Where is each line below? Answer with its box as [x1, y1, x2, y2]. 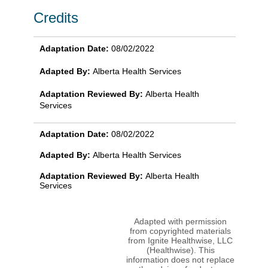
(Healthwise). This [146, 245, 215, 255]
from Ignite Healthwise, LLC [128, 236, 233, 246]
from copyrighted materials [130, 226, 231, 236]
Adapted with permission [134, 217, 227, 227]
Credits [33, 10, 78, 26]
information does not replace [126, 255, 234, 265]
